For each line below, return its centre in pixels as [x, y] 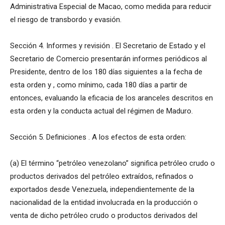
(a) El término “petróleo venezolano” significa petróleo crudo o [113, 163]
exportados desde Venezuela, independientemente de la [102, 190]
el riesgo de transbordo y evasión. [66, 20]
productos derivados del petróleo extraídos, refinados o [102, 177]
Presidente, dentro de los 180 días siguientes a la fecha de [106, 72]
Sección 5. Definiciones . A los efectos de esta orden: [98, 137]
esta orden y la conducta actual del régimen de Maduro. [101, 111]
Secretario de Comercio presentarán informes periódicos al [108, 59]
